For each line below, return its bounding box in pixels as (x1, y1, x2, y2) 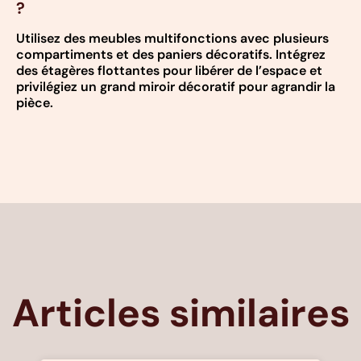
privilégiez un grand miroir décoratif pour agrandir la (16, 78, 335, 96)
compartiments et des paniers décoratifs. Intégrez (16, 46, 326, 64)
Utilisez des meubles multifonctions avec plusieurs (16, 30, 329, 48)
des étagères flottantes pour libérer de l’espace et (16, 62, 322, 80)
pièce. (16, 94, 53, 112)
